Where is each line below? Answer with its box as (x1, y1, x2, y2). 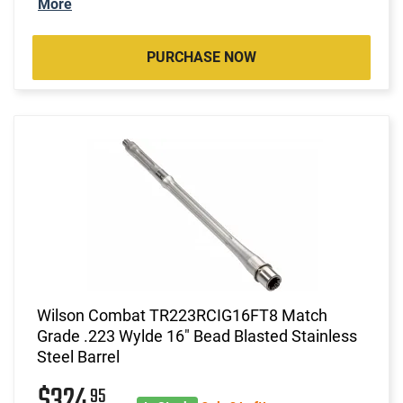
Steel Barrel (37, 346, 120, 366)
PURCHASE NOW (147, 48, 256, 66)
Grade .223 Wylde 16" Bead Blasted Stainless (37, 326, 357, 345)
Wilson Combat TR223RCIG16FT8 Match (37, 305, 327, 325)
